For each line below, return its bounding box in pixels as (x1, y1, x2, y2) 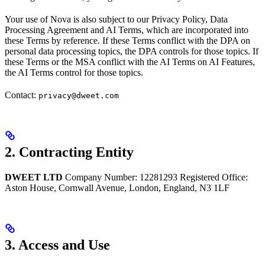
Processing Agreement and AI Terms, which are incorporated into (5, 25, 248, 35)
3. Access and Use (5, 237, 110, 253)
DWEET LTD (5, 172, 63, 183)
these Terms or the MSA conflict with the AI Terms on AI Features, (5, 57, 255, 67)
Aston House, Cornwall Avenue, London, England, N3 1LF (5, 183, 230, 193)
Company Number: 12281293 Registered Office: (63, 172, 248, 183)
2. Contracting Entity (5, 144, 134, 160)
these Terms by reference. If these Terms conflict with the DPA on (5, 35, 250, 46)
